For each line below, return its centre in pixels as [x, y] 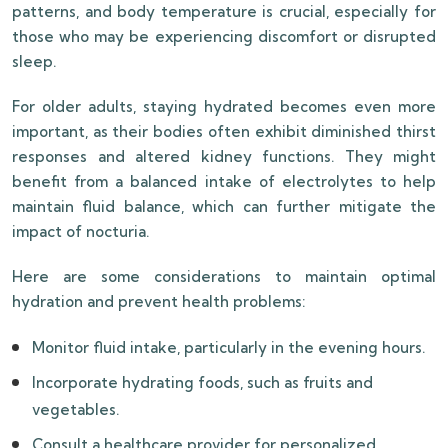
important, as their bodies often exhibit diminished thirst [224, 132]
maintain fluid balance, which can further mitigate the [224, 207]
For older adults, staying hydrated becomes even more [224, 107]
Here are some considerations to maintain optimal [224, 277]
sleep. [34, 62]
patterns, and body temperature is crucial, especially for [224, 12]
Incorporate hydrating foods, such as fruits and [202, 383]
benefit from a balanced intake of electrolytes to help [224, 182]
